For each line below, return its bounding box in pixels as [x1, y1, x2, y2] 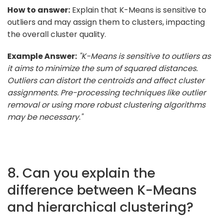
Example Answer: [7, 50, 77, 62]
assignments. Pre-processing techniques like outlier [7, 87, 206, 98]
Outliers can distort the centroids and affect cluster [7, 74, 204, 86]
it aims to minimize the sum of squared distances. [7, 62, 198, 74]
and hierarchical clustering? [7, 197, 194, 217]
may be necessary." [7, 111, 83, 123]
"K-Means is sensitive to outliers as [79, 50, 211, 62]
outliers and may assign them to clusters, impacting [7, 16, 205, 28]
